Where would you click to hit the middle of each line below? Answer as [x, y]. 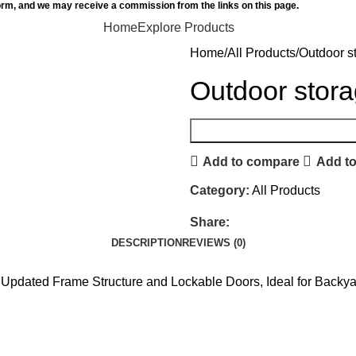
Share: [210, 222]
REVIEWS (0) [213, 243]
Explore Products [186, 27]
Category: [220, 190]
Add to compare [252, 161]
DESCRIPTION [146, 243]
